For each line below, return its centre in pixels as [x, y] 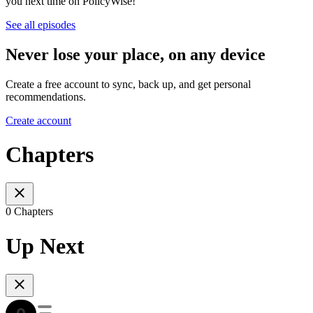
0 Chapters [29, 212]
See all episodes [41, 24]
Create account [38, 120]
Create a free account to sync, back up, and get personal [128, 84]
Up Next [45, 246]
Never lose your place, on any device [136, 54]
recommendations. [46, 96]
